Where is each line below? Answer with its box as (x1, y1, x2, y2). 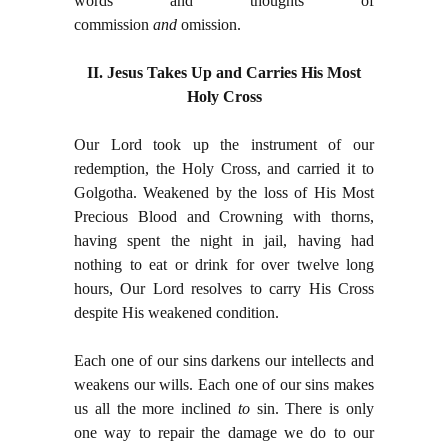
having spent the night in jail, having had (74, 232, 374, 250)
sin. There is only (256, 400, 375, 418)
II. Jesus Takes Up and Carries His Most (87, 64, 361, 82)
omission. (177, 16, 241, 34)
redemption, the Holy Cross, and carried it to (74, 160, 374, 178)
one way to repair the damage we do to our (74, 424, 374, 442)
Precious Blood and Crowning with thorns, (74, 208, 374, 226)
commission (74, 16, 153, 34)
